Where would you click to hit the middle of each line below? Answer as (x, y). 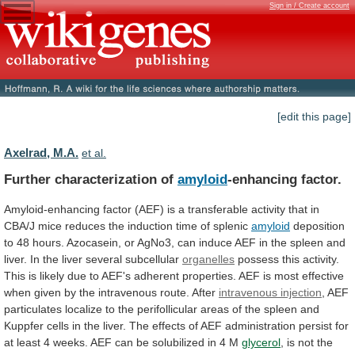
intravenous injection (270, 292)
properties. (209, 275)
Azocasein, (94, 242)
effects (169, 325)
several (104, 259)
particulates (33, 309)
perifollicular (167, 309)
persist (315, 325)
